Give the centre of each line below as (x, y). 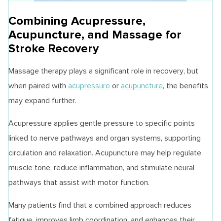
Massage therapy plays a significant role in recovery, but (103, 71)
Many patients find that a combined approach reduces (100, 205)
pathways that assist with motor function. (79, 183)
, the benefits (185, 86)
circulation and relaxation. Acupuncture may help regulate (105, 153)
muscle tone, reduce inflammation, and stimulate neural (101, 168)
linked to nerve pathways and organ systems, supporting (105, 138)
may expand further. (42, 101)
